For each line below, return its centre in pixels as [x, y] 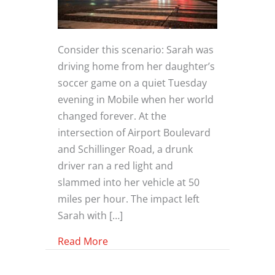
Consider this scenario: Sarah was [136, 50]
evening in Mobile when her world [136, 99]
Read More [83, 241]
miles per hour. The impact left [129, 199]
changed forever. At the [112, 116]
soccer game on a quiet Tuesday [132, 83]
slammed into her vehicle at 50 [129, 182]
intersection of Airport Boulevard [134, 133]
